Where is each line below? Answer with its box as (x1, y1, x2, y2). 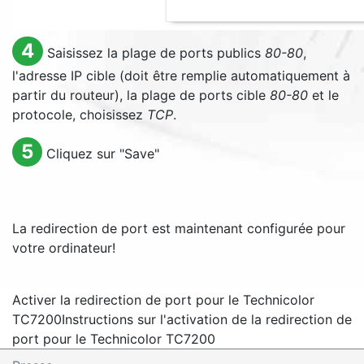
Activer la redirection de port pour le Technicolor (12, 292, 314, 308)
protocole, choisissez (12, 106, 147, 123)
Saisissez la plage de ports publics (46, 45, 265, 61)
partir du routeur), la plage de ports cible (12, 87, 270, 103)
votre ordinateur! (12, 240, 115, 256)
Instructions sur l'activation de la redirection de (62, 311, 352, 327)
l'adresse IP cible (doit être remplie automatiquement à (12, 67, 350, 84)
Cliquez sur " (45, 145, 124, 162)
